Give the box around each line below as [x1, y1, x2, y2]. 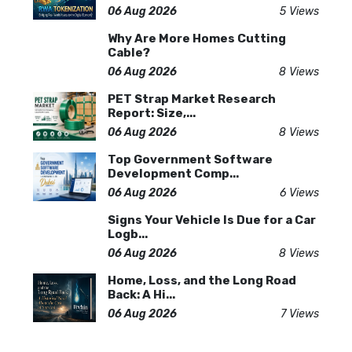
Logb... [108, 227, 148, 241]
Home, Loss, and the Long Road [108, 273, 296, 288]
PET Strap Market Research [108, 92, 276, 106]
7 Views [280, 307, 319, 321]
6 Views [280, 186, 319, 200]
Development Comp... [108, 167, 239, 181]
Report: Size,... [108, 106, 196, 120]
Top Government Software [108, 152, 273, 167]
